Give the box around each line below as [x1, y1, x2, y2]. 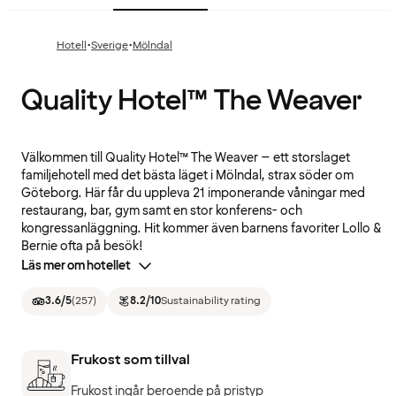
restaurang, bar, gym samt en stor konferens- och [21, 202, 302, 220]
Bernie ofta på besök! [21, 238, 143, 255]
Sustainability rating [161, 293, 261, 309]
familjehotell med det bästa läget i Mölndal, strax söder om [21, 167, 354, 185]
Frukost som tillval [71, 349, 190, 369]
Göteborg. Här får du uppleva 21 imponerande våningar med [21, 185, 365, 202]
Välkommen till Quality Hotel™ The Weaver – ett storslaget [21, 149, 350, 167]
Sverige [91, 38, 128, 54]
